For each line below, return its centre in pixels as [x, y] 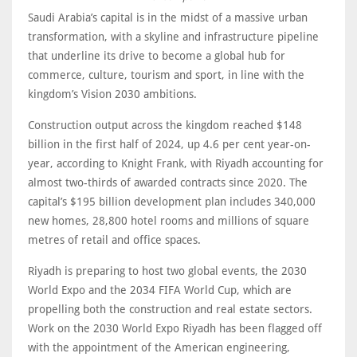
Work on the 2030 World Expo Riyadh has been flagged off [175, 328]
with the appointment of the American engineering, [159, 347]
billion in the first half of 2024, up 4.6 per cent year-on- [169, 144]
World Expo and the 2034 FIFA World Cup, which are [160, 290]
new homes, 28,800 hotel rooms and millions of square [169, 220]
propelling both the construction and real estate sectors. [170, 309]
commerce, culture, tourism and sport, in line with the [166, 75]
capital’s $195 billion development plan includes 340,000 [172, 201]
